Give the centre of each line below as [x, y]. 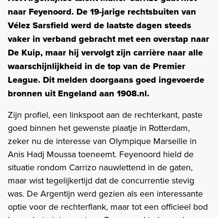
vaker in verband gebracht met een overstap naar [109, 39]
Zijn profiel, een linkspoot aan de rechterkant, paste [105, 114]
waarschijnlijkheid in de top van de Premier [97, 66]
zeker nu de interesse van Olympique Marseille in [102, 141]
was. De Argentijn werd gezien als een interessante [105, 193]
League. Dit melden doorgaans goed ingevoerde [106, 80]
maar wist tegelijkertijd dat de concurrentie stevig [101, 180]
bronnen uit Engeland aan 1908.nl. [79, 93]
